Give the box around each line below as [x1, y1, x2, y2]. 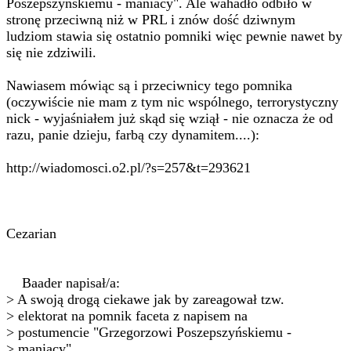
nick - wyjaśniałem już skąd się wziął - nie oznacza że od [6, 110, 333, 126]
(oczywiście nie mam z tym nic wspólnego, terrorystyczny [6, 94, 338, 110]
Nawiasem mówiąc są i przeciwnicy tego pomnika [6, 78, 292, 93]
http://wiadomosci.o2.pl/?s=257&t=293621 [6, 160, 251, 175]
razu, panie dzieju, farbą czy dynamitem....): [6, 127, 259, 143]
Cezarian [6, 226, 56, 241]
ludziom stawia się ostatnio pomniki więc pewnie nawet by [6, 28, 342, 44]
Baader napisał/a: [6, 275, 120, 291]
